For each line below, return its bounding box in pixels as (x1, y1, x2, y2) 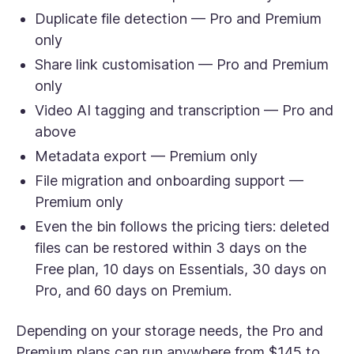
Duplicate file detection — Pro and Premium (35, 10, 322, 27)
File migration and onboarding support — (35, 172, 303, 189)
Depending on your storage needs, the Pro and (16, 322, 323, 339)
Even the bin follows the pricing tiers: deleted (35, 218, 330, 235)
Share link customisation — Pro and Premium (35, 56, 329, 73)
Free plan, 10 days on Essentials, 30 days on (35, 261, 326, 277)
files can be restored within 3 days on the (35, 239, 307, 256)
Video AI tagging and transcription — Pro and (35, 102, 333, 119)
